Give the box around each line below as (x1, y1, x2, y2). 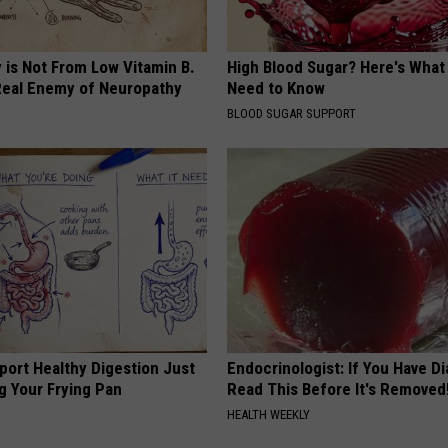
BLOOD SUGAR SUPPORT (227, 106, 357, 122)
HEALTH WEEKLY (227, 407, 311, 423)
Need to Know (227, 78, 326, 99)
